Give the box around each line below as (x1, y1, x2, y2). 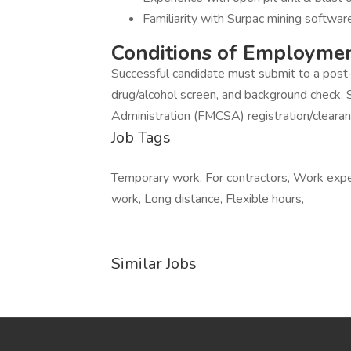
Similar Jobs (111, 253, 197, 274)
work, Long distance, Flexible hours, (111, 190, 304, 208)
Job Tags (111, 127, 171, 148)
